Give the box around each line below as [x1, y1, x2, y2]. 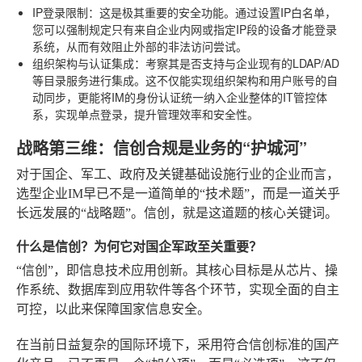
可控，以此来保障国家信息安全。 [16, 302, 210, 316]
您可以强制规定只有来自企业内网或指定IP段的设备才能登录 [32, 21, 337, 37]
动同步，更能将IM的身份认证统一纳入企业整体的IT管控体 [32, 89, 327, 105]
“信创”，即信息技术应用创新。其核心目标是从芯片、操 [16, 263, 338, 277]
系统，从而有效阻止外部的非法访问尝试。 [32, 38, 247, 54]
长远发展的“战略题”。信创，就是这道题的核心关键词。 [16, 206, 338, 220]
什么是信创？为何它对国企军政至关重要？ [16, 237, 262, 255]
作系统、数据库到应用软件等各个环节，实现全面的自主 [16, 283, 339, 297]
